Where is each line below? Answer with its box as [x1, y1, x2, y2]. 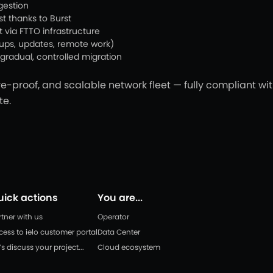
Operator [97, 211, 129, 222]
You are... [97, 191, 143, 205]
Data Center [97, 227, 140, 237]
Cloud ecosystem [97, 242, 160, 252]
